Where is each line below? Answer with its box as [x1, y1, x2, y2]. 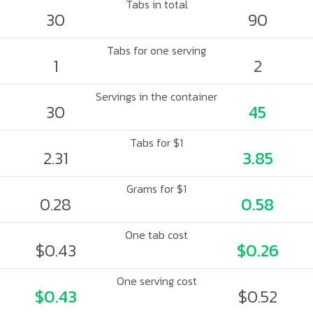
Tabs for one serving [107, 42, 206, 59]
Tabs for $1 [130, 134, 183, 151]
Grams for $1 [126, 180, 187, 197]
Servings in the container [96, 88, 217, 105]
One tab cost [125, 226, 188, 243]
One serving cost [116, 272, 197, 289]
